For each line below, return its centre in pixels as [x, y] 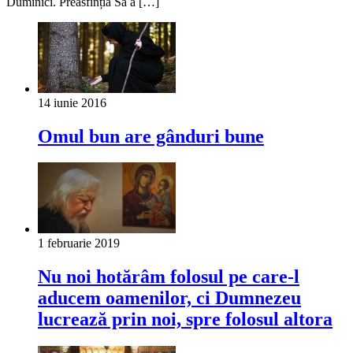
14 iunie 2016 [72, 102]
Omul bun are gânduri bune [151, 136]
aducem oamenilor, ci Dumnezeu [169, 298]
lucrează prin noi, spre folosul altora [185, 320]
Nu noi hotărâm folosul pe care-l [169, 277]
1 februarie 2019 [79, 243]
